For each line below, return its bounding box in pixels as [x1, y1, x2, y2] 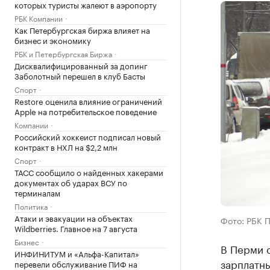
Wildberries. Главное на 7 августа [14, 222, 137, 234]
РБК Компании [14, 12, 63, 24]
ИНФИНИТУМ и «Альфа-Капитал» [14, 247, 139, 259]
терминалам [14, 186, 60, 198]
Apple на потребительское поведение [14, 105, 157, 117]
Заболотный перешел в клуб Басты [14, 69, 145, 81]
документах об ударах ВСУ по [14, 176, 127, 188]
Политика [14, 200, 48, 212]
